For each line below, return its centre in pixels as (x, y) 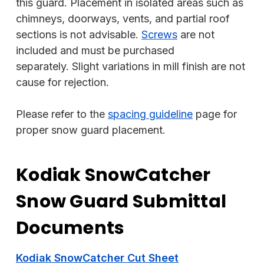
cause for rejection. (62, 82)
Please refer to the (62, 114)
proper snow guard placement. (91, 130)
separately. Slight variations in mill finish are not (131, 66)
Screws (159, 34)
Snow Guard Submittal (121, 202)
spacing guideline (150, 114)
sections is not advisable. (79, 34)
